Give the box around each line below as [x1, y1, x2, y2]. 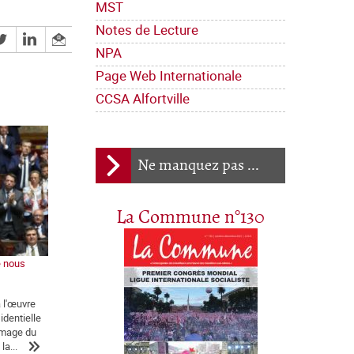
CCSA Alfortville [96, 89, 190, 108]
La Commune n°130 [116, 207, 265, 229]
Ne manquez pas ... [137, 156, 259, 175]
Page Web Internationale [96, 66, 242, 85]
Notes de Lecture [96, 21, 198, 40]
